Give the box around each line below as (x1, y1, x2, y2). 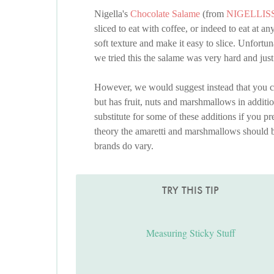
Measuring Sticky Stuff (146, 226, 235, 239)
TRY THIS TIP (162, 183, 220, 198)
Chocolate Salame (130, 9, 200, 20)
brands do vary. (94, 141, 154, 152)
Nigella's (94, 9, 130, 20)
